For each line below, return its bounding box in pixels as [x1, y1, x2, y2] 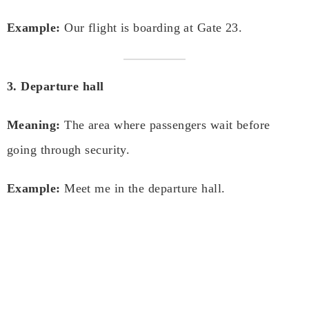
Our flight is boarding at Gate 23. [60, 21, 243, 35]
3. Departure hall [7, 79, 104, 94]
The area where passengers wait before [60, 118, 270, 132]
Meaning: [7, 118, 61, 132]
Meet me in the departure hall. [60, 181, 226, 196]
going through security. [7, 143, 130, 157]
